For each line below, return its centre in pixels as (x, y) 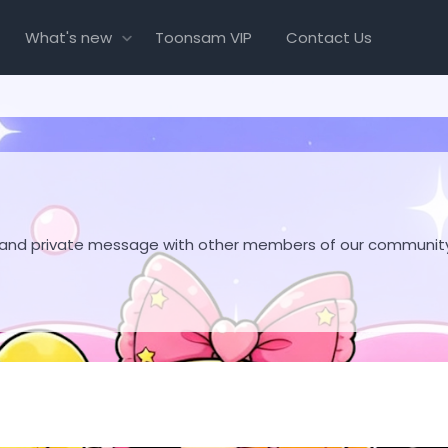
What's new (68, 37)
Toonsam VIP (204, 37)
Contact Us (329, 37)
